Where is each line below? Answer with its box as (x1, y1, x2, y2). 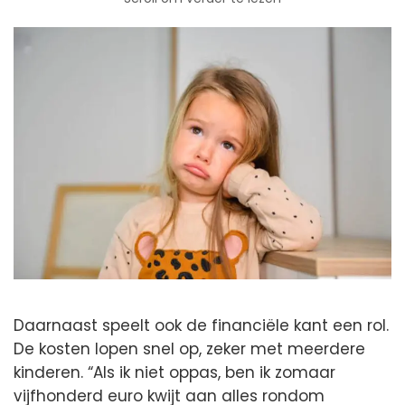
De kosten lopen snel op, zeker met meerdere (14, 337, 365, 360)
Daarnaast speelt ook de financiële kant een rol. (14, 314, 389, 336)
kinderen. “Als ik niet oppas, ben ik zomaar (14, 361, 335, 383)
